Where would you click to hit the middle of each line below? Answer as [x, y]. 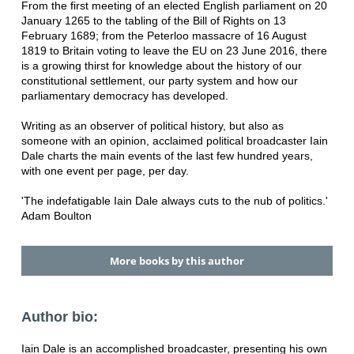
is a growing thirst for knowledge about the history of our [161, 65]
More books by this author [177, 260]
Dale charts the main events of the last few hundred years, [167, 155]
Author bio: [59, 317]
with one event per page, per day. [105, 170]
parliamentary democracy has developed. [124, 95]
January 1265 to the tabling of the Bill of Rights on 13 [153, 20]
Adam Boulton [56, 215]
